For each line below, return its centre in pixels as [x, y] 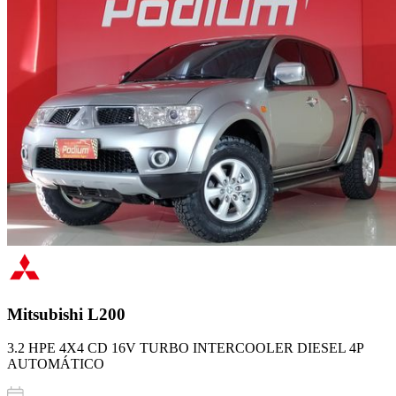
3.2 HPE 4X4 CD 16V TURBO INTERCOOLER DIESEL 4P [185, 348]
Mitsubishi [47, 314]
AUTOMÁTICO [56, 364]
